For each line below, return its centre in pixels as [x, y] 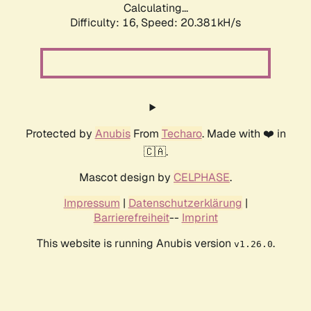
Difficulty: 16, [106, 23]
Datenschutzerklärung [185, 203]
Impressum [92, 203]
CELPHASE [202, 178]
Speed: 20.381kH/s [191, 23]
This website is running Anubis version [135, 244]
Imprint [200, 218]
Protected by [60, 134]
